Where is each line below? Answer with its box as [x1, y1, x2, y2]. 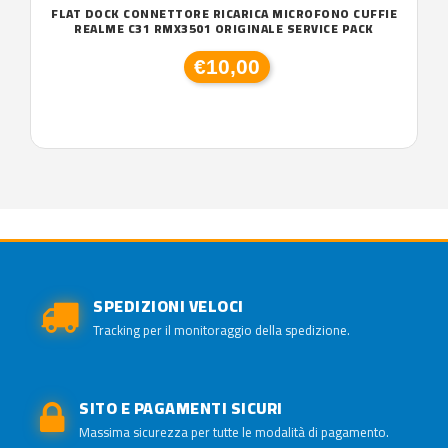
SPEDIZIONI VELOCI [93, 291, 244, 321]
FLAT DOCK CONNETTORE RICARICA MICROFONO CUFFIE [51, 2, 397, 25]
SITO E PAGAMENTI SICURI [79, 393, 283, 423]
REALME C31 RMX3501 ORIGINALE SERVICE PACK [74, 17, 374, 40]
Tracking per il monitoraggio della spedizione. [93, 318, 350, 342]
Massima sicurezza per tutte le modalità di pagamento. [79, 420, 389, 444]
